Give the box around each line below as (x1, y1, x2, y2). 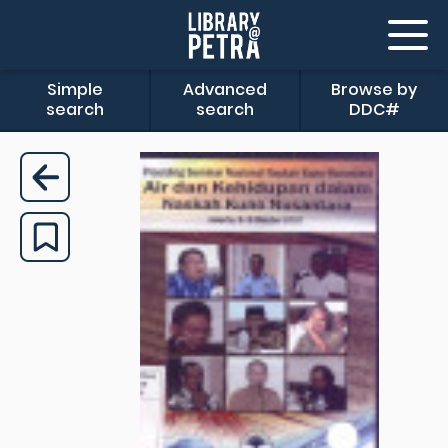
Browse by (331, 78, 418, 101)
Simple (46, 78, 103, 101)
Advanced (182, 78, 267, 101)
